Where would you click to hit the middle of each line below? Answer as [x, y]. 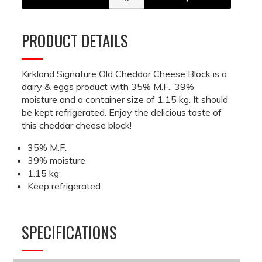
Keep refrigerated [64, 186]
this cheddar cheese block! [77, 125]
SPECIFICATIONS [69, 232]
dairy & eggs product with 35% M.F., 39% [108, 86]
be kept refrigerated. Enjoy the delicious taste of [122, 112]
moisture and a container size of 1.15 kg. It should [125, 99]
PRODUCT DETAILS [75, 40]
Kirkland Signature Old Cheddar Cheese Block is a [124, 73]
